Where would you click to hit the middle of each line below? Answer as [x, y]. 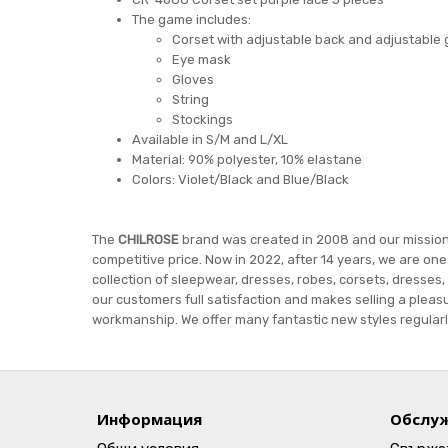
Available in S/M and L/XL [210, 139]
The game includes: [191, 19]
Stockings [202, 119]
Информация [149, 419]
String [190, 99]
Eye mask [201, 59]
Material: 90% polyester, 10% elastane [247, 159]
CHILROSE [150, 239]
